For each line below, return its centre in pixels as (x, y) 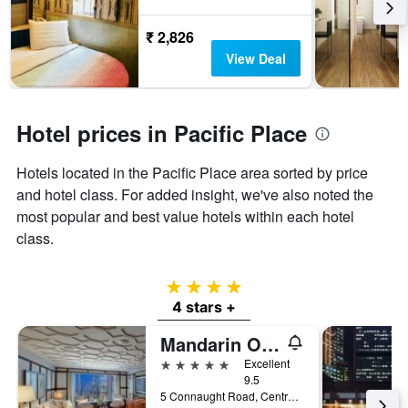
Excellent (267, 363)
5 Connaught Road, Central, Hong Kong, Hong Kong (293, 396)
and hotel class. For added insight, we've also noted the (195, 195)
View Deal (255, 59)
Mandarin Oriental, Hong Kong (270, 344)
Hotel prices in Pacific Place (162, 133)
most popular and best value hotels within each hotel (185, 217)
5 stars (181, 363)
